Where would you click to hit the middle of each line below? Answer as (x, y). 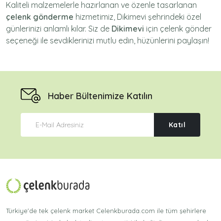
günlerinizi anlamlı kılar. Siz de (59, 29)
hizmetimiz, (95, 17)
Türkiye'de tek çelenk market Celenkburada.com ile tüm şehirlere (106, 211)
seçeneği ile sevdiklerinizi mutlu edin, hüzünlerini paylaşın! (108, 41)
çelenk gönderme (40, 17)
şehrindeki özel (174, 17)
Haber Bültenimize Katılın (100, 96)
